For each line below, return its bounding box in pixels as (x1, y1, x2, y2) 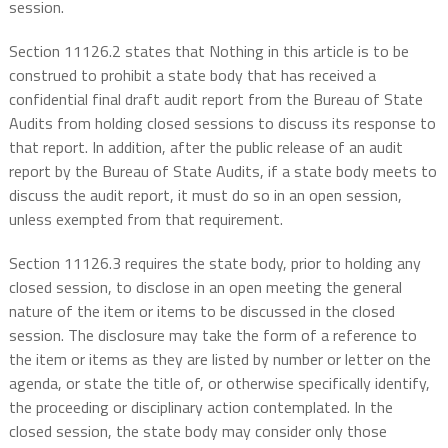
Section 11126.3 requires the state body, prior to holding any (8, 251, 421, 276)
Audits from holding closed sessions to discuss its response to (8, 111, 436, 136)
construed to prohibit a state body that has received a (8, 63, 376, 88)
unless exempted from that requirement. (8, 207, 283, 232)
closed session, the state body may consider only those (8, 419, 387, 444)
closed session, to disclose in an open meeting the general (8, 275, 402, 300)
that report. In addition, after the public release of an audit (8, 135, 403, 160)
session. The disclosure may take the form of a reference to (8, 323, 417, 348)
